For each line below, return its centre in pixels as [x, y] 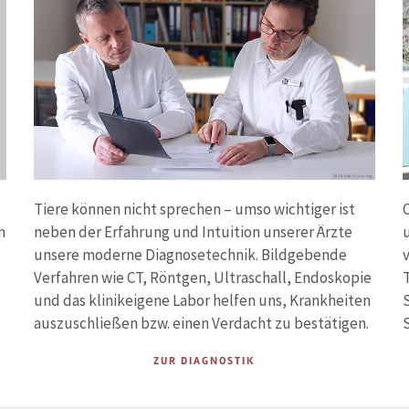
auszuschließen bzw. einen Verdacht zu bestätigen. [202, 324]
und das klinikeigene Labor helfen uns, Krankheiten [203, 301]
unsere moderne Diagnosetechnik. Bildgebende [191, 255]
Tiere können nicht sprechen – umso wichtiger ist [195, 210]
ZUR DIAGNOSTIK [204, 362]
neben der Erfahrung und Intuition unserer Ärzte [194, 232]
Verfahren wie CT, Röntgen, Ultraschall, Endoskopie [203, 278]
